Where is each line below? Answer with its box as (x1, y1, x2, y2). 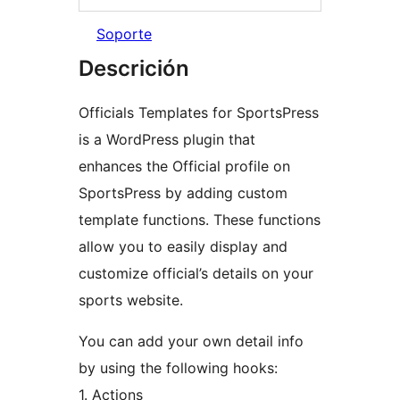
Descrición (79, 55, 189, 82)
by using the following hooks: (79, 359, 278, 378)
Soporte (96, 25, 152, 44)
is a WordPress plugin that (79, 130, 255, 149)
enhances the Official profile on (79, 157, 290, 176)
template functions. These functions (79, 211, 321, 229)
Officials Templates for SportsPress (79, 104, 319, 122)
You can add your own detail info (79, 332, 304, 351)
